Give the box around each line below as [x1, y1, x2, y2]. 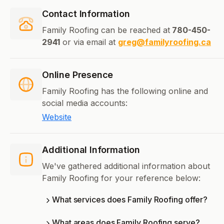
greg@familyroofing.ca [118, 37, 211, 47]
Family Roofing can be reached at [42, 25, 170, 35]
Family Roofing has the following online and [42, 86, 208, 96]
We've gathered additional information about [42, 161, 210, 171]
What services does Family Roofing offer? [52, 194, 208, 205]
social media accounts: [42, 98, 127, 108]
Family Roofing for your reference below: [42, 173, 200, 183]
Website [42, 112, 71, 122]
